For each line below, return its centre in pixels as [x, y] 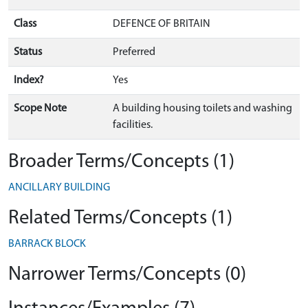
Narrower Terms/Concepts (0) [127, 275]
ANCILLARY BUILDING [59, 188]
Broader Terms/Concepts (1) [121, 162]
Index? [29, 80]
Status [28, 52]
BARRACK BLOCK [47, 244]
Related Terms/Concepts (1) [120, 218]
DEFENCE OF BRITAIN [162, 24]
